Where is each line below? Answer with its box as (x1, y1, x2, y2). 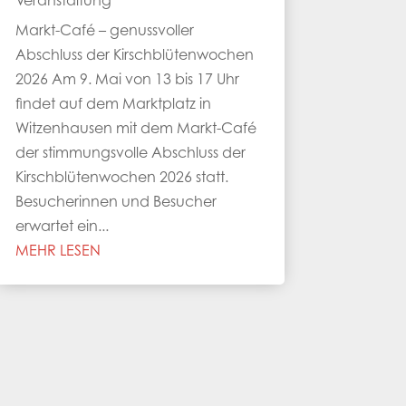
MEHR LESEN (14, 245, 101, 260)
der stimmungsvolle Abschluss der (14, 147, 246, 162)
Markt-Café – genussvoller (14, 24, 194, 40)
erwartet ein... (14, 220, 109, 236)
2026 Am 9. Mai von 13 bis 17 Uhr (14, 73, 239, 89)
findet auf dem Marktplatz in (14, 98, 211, 113)
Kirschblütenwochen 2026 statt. (14, 171, 228, 187)
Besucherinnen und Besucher (14, 196, 217, 211)
